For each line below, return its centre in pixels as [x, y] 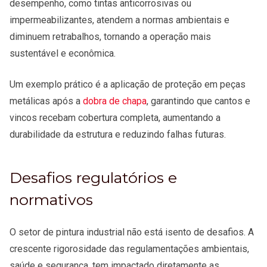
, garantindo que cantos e [198, 101]
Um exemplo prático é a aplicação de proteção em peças [128, 85]
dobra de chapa [115, 101]
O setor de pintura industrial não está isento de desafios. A [132, 232]
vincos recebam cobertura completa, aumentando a [115, 118]
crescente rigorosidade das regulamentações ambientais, [129, 249]
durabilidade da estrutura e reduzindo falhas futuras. [119, 135]
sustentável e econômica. [65, 54]
